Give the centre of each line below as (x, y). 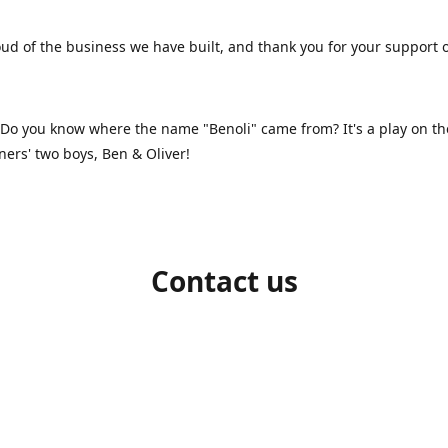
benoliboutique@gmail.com (321, 335)
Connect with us (224, 406)
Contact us (224, 280)
